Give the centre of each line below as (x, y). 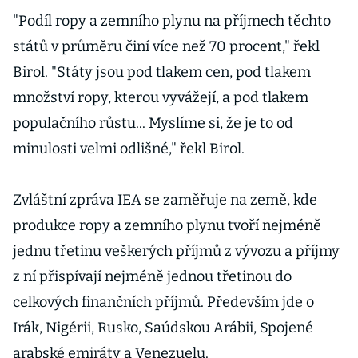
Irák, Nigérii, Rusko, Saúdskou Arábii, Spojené (163, 328)
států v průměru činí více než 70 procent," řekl (166, 46)
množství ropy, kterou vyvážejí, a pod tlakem (161, 97)
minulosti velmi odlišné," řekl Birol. (129, 149)
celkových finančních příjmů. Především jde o (163, 302)
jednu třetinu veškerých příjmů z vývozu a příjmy (176, 251)
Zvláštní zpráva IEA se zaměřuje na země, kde (165, 200)
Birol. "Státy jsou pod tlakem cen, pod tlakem (162, 72)
